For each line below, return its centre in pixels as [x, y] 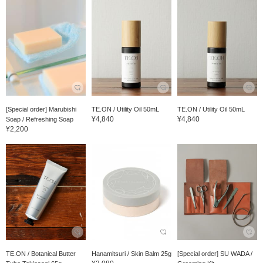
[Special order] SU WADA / [215, 253]
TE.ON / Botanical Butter [41, 253]
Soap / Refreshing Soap [40, 119]
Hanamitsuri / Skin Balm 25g [131, 253]
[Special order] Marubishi [41, 109]
